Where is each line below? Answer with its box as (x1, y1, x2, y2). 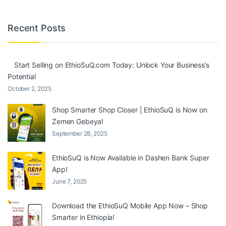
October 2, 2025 (8, 84, 51, 92)
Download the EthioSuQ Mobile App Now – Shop (52, 201, 208, 210)
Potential (8, 72, 36, 81)
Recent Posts (8, 23, 66, 34)
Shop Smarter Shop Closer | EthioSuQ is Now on (52, 105, 207, 114)
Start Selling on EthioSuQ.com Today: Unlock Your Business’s (14, 60, 209, 69)
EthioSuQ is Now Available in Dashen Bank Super (52, 153, 209, 162)
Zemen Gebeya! (52, 117, 104, 126)
